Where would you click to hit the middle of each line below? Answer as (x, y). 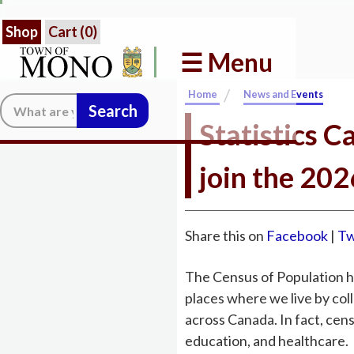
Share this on (226, 235)
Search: (170, 103)
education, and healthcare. (267, 341)
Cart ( (66, 32)
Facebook (297, 235)
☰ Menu (226, 62)
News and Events (283, 94)
